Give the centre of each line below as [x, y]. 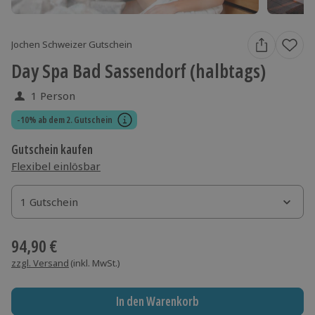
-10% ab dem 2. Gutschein [65, 119]
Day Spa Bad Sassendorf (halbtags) [139, 70]
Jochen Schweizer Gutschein [72, 45]
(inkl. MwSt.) [95, 263]
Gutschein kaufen [52, 149]
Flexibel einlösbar [56, 166]
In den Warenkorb [157, 302]
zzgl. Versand [40, 263]
